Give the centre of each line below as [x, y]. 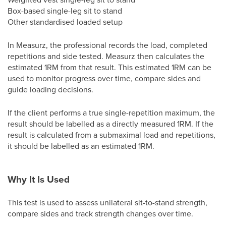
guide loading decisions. [50, 89]
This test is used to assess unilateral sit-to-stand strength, [107, 202]
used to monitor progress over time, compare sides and [104, 78]
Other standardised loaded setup [65, 22]
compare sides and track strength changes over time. [100, 213]
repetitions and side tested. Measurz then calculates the [106, 56]
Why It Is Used [39, 179]
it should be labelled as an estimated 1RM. [81, 146]
